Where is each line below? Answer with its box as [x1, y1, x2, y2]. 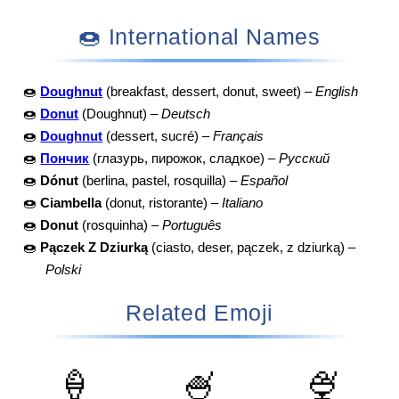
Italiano [222, 195, 264, 210]
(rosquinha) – [78, 217, 163, 232]
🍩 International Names [102, 24, 321, 50]
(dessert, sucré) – [102, 128, 214, 143]
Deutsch [161, 106, 211, 121]
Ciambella [40, 195, 102, 210]
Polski [45, 262, 82, 277]
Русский [279, 151, 330, 166]
